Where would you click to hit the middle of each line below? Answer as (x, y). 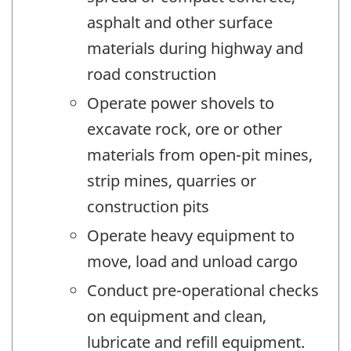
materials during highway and (195, 48)
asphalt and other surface (180, 22)
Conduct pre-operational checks (203, 290)
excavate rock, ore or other (185, 128)
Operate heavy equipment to (191, 235)
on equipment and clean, (177, 316)
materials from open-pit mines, (200, 154)
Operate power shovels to (181, 103)
